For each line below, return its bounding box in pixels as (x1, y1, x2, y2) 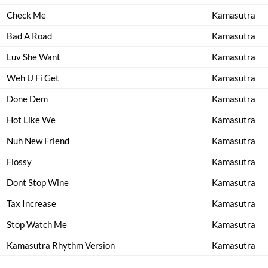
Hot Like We (7, 114, 56, 125)
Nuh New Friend (7, 135, 69, 146)
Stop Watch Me (7, 219, 67, 230)
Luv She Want (7, 51, 60, 62)
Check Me (7, 10, 46, 20)
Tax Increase (7, 198, 56, 209)
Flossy (7, 156, 32, 167)
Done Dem (7, 93, 48, 104)
